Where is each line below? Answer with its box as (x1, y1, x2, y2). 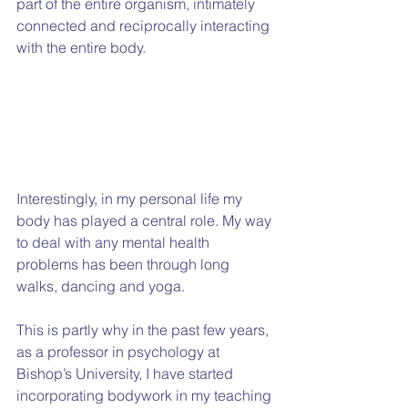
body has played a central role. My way (16, 211, 275, 230)
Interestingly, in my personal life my (16, 189, 246, 209)
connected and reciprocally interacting (16, 16, 273, 36)
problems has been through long (16, 255, 233, 274)
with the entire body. (16, 38, 146, 57)
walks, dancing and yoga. (16, 277, 185, 296)
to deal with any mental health (16, 233, 213, 252)
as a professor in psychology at (16, 342, 223, 362)
